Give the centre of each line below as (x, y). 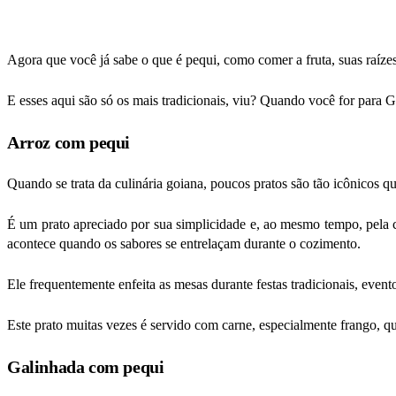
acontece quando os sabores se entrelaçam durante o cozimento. (184, 243)
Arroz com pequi (69, 142)
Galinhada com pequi (86, 366)
